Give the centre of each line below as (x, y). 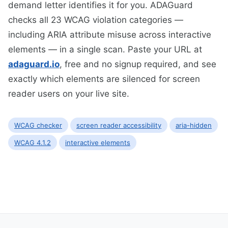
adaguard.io (34, 64)
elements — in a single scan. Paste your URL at (105, 50)
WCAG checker (38, 125)
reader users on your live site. (69, 94)
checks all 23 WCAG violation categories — (96, 20)
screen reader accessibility (119, 125)
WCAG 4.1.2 (33, 143)
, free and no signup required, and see (138, 64)
